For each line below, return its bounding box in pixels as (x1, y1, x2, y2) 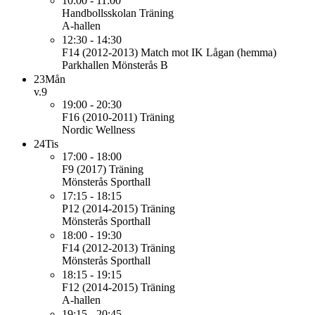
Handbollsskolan (62, 7, 136, 19)
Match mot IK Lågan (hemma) (141, 46, 276, 58)
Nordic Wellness (62, 124, 135, 136)
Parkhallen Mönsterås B (62, 59, 168, 71)
